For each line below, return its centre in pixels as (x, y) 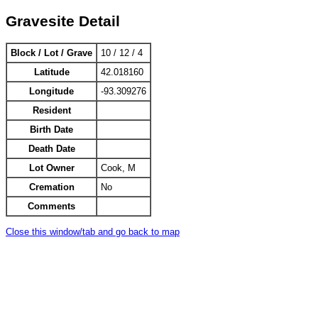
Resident (51, 111)
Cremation (51, 187)
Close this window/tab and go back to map (93, 231)
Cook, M (118, 168)
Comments (51, 207)
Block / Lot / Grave (51, 53)
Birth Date (51, 130)
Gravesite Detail (63, 21)
